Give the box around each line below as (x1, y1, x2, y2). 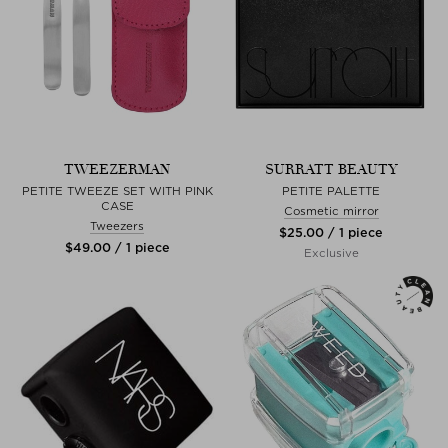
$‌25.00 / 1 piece (279, 224, 383, 240)
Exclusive (303, 245, 359, 260)
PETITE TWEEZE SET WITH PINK (21, 183, 213, 198)
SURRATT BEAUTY (264, 160, 398, 178)
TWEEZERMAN (64, 160, 170, 178)
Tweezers (90, 218, 144, 233)
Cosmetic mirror (283, 203, 379, 218)
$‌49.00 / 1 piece (64, 239, 170, 255)
